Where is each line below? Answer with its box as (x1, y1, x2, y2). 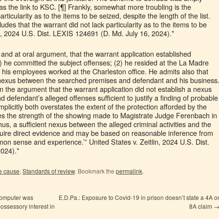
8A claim (189, 202, 214, 210)
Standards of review (22, 167, 75, 175)
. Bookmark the (75, 167, 116, 175)
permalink (116, 167, 142, 175)
